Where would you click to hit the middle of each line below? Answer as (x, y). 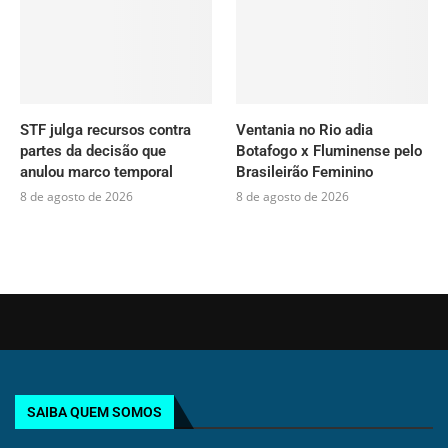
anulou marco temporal (96, 172)
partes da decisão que (93, 151)
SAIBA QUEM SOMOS (94, 412)
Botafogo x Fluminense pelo (329, 151)
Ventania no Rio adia (305, 130)
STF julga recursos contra (105, 130)
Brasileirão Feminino (305, 172)
